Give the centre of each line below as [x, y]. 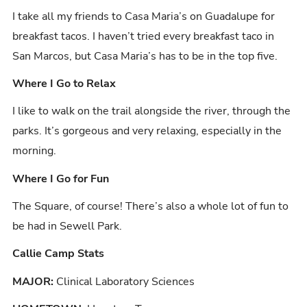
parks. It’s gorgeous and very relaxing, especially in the [147, 131]
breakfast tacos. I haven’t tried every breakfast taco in [144, 36]
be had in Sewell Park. [67, 226]
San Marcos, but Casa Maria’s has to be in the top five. [145, 56]
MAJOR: [33, 281]
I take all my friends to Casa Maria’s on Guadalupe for [144, 16]
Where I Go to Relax [64, 83]
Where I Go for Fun [61, 179]
